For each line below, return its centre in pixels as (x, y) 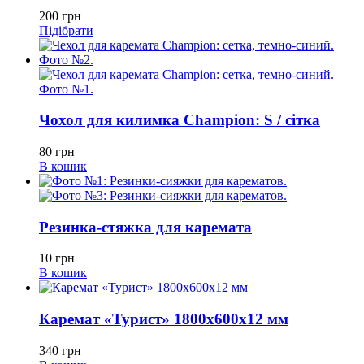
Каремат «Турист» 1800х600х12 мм (164, 319)
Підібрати (66, 30)
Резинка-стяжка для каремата (145, 227)
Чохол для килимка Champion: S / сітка (180, 120)
